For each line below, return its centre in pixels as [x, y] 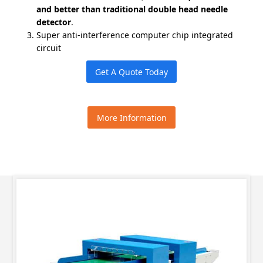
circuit [49, 48]
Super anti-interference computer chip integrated [135, 35]
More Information [131, 117]
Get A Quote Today [131, 72]
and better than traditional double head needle [132, 9]
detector [54, 22]
